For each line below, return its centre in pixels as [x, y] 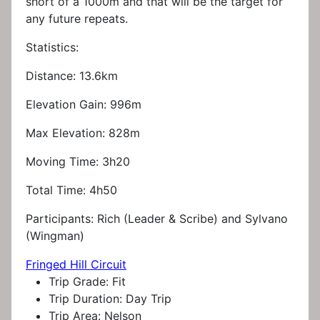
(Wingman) [55, 236]
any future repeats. [77, 19]
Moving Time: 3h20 [78, 162]
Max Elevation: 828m [83, 133]
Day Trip [149, 299]
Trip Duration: [87, 299]
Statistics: [52, 47]
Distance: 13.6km [72, 76]
